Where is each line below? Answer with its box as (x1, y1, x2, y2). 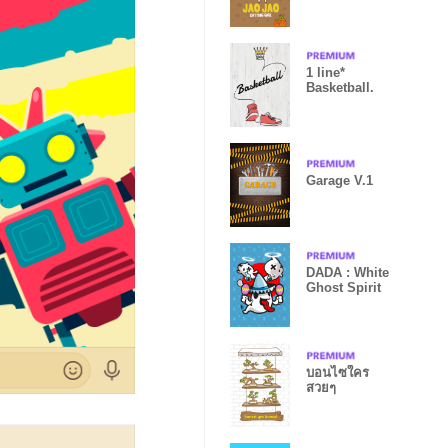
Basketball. (306, 80, 374, 95)
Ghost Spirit (306, 280, 381, 295)
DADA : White (306, 265, 389, 280)
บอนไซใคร (306, 365, 369, 380)
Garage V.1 (306, 172, 373, 188)
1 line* (306, 65, 345, 80)
